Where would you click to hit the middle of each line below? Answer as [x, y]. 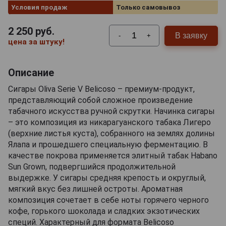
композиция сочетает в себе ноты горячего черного [108, 200]
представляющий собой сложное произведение [100, 100]
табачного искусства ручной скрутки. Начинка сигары [111, 111]
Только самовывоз [148, 8]
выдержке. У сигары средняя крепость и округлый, [107, 178]
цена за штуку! [36, 42]
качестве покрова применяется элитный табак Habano [113, 156]
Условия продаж [39, 8]
